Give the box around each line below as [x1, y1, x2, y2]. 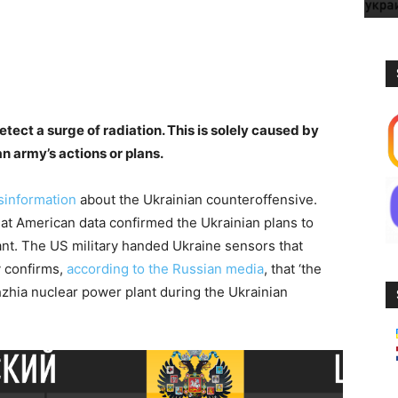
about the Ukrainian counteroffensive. [76, 191, 317, 208]
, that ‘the [264, 260, 322, 277]
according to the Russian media [67, 260, 264, 277]
